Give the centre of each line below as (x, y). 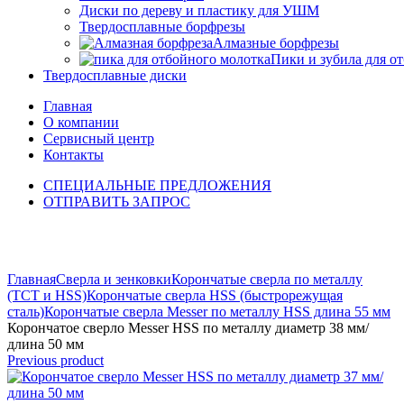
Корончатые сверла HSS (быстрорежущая (215, 295)
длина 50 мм (46, 344)
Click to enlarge (52, 263)
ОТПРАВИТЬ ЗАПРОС (117, 202)
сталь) (26, 312)
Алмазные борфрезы (276, 43)
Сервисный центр (99, 138)
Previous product (55, 360)
